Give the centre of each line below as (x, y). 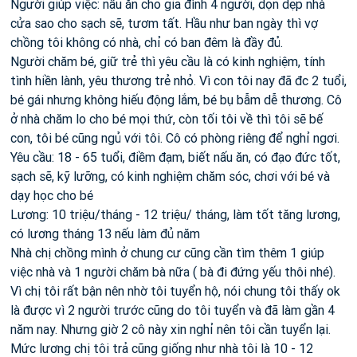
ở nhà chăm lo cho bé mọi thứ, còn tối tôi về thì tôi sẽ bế (167, 119)
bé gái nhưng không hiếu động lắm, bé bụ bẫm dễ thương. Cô (176, 100)
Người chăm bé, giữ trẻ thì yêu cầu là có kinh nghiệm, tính (168, 61)
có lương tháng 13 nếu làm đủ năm (105, 233)
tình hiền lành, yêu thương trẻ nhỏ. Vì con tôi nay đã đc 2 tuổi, (178, 80)
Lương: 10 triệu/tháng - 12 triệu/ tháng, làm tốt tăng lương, (175, 214)
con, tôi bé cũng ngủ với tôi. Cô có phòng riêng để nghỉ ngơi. (175, 138)
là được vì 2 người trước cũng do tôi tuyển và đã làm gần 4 (173, 310)
